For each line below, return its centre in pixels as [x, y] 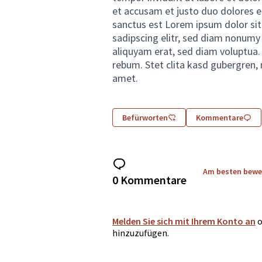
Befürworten [145, 117]
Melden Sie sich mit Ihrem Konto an [184, 221]
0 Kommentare [149, 180]
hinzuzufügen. [141, 232]
